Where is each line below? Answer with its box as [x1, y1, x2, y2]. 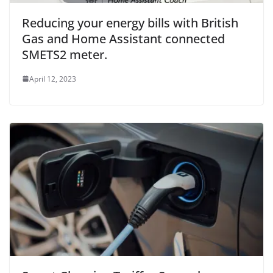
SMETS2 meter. [22, 46, 107, 63]
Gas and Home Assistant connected [22, 30, 225, 47]
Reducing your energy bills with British [22, 14, 238, 31]
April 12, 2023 [29, 73, 76, 84]
